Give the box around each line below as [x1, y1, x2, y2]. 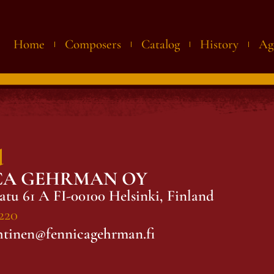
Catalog [141, 37, 180, 52]
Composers [64, 37, 121, 52]
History [199, 37, 239, 52]
